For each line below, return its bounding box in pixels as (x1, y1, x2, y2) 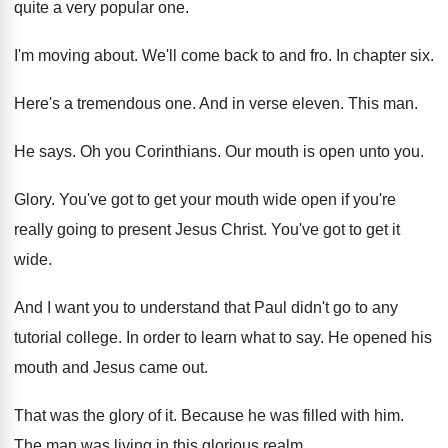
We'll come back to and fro (142, 47, 328, 64)
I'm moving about (14, 47, 134, 64)
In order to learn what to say (126, 329, 320, 346)
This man (348, 95, 414, 112)
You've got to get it (271, 221, 400, 238)
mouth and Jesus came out (14, 359, 204, 376)
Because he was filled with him (181, 407, 400, 424)
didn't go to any (291, 299, 398, 316)
